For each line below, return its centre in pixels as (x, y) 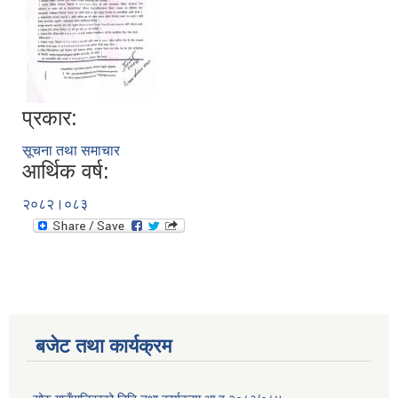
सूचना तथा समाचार (71, 151)
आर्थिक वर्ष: (66, 171)
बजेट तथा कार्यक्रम (103, 346)
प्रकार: (50, 118)
